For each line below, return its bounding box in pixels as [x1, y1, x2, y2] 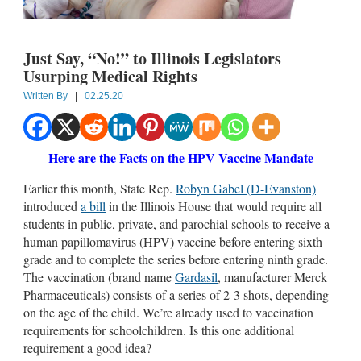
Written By [23, 89, 70, 102]
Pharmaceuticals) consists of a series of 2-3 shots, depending [23, 285, 329, 303]
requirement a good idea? [23, 338, 151, 356]
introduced [23, 197, 81, 214]
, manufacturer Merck [218, 268, 327, 285]
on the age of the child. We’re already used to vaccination [23, 303, 313, 321]
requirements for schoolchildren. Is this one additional [23, 321, 294, 338]
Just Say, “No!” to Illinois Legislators [23, 46, 281, 70]
